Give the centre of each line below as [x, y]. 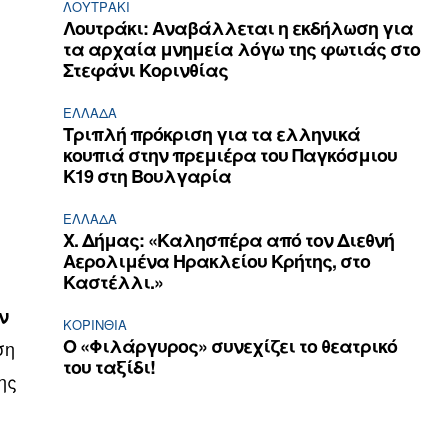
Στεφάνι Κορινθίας [146, 70]
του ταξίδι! [109, 367]
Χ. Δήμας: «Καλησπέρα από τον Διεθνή [229, 240]
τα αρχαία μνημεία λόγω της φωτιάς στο [242, 49]
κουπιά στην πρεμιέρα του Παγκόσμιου [230, 155]
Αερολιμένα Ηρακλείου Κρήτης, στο [217, 261]
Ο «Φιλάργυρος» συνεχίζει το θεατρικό [230, 346]
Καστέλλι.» [113, 282]
